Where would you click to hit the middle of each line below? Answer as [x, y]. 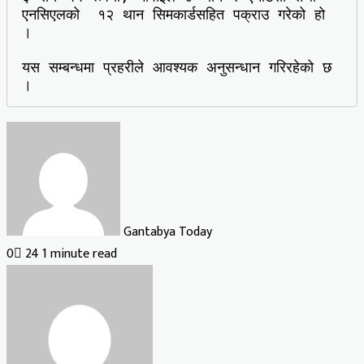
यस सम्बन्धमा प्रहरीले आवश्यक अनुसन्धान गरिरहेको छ [177, 67]
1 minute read [80, 253]
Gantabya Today [168, 232]
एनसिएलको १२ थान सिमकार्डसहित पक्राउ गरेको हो [173, 15]
